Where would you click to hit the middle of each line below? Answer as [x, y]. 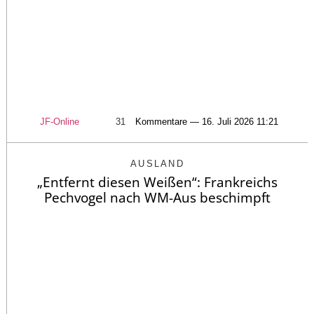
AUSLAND [157, 163]
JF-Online [60, 121]
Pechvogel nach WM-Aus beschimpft [157, 197]
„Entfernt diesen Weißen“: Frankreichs [157, 182]
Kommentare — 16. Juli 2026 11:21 [207, 121]
